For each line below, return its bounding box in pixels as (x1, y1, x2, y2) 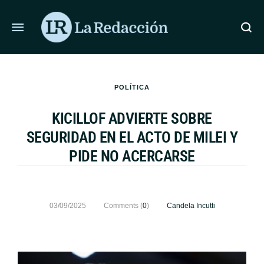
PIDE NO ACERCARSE (69, 147, 195, 165)
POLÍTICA (114, 84, 150, 91)
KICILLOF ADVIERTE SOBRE (52, 110, 212, 127)
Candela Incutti (166, 202, 215, 210)
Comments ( (103, 202, 143, 210)
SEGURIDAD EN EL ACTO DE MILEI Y (26, 128, 238, 146)
